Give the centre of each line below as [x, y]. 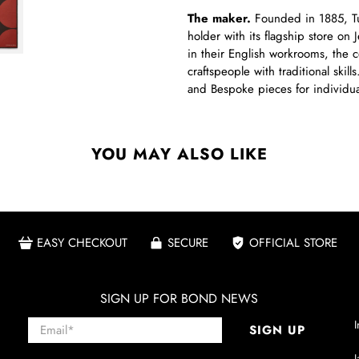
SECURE [188, 242]
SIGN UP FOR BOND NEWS [179, 299]
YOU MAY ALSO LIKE [179, 155]
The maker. [219, 19]
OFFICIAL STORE [293, 242]
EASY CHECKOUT [82, 242]
